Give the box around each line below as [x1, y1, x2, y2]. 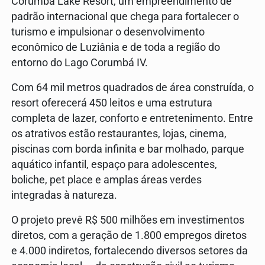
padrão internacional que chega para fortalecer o [11, 10, 239, 22]
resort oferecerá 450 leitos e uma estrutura [11, 96, 212, 109]
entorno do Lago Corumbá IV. [11, 56, 148, 69]
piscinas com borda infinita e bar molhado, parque [11, 143, 244, 155]
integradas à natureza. [11, 189, 117, 201]
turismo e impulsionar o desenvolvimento [11, 25, 205, 38]
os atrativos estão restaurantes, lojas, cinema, [11, 127, 227, 140]
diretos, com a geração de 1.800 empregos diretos [11, 229, 247, 241]
